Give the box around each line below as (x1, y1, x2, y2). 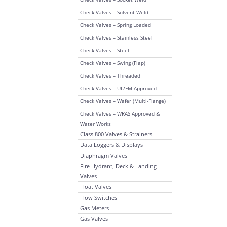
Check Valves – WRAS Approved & (80, 110, 160, 117)
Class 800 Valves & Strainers (80, 130, 152, 138)
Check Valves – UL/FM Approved (80, 85, 157, 92)
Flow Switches (80, 194, 117, 201)
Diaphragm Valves (80, 152, 127, 159)
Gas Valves (80, 215, 108, 222)
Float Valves (80, 183, 111, 191)
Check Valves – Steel (80, 47, 129, 54)
